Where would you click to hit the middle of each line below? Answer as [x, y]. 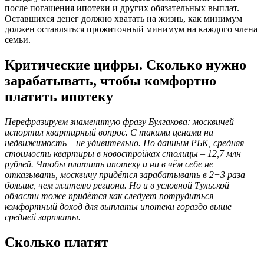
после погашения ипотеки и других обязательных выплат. [122, 8]
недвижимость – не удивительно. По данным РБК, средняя [124, 143]
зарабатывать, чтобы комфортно [110, 81]
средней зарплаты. [43, 217]
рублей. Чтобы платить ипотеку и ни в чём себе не [109, 164]
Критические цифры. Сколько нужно [126, 65]
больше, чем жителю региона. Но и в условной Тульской [117, 185]
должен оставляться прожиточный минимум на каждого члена [131, 29]
